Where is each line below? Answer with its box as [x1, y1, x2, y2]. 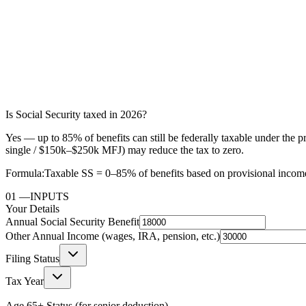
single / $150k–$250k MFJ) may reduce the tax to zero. [5, 143, 244, 156]
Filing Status [5, 252, 59, 264]
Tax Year [5, 275, 44, 287]
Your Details [5, 202, 59, 214]
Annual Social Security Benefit [5, 215, 139, 227]
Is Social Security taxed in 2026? [5, 108, 147, 120]
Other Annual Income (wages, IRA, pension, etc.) [5, 229, 220, 242]
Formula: [5, 167, 44, 179]
